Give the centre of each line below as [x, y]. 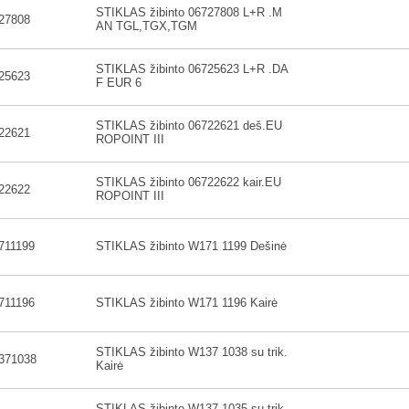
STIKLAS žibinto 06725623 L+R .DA [192, 69]
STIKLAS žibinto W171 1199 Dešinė [191, 246]
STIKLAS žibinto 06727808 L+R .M [189, 12]
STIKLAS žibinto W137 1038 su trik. [192, 352]
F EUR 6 [119, 83]
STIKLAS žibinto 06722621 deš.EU [189, 126]
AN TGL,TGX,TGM [147, 26]
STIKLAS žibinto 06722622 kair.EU [189, 182]
